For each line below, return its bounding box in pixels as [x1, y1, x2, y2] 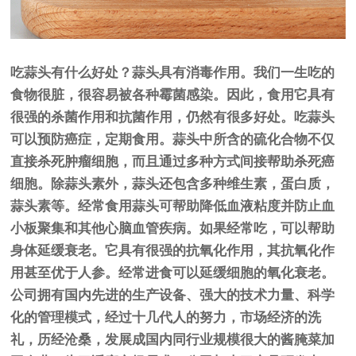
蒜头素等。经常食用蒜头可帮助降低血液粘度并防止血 [10, 198, 335, 214]
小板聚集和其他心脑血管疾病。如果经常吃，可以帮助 [10, 220, 335, 236]
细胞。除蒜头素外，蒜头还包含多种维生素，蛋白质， [10, 176, 335, 192]
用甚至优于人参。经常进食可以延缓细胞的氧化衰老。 [10, 265, 335, 281]
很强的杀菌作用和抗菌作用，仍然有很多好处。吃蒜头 [10, 109, 335, 125]
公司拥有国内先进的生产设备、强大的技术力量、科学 [10, 287, 335, 303]
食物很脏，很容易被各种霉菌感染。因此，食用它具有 [10, 87, 335, 103]
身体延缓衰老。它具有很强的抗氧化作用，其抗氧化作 [10, 242, 335, 258]
